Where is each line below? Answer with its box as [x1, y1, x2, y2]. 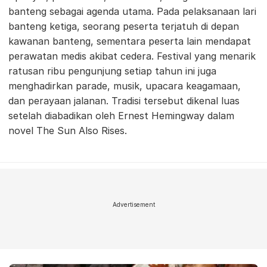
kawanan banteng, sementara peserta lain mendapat [8, 35, 251, 48]
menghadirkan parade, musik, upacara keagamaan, [8, 80, 241, 92]
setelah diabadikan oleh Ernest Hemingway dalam [8, 110, 234, 122]
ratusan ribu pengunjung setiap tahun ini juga [8, 65, 216, 77]
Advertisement [112, 201, 155, 209]
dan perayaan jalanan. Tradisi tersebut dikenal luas [8, 95, 240, 107]
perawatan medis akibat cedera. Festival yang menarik [8, 50, 256, 63]
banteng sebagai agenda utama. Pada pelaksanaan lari [8, 5, 256, 18]
